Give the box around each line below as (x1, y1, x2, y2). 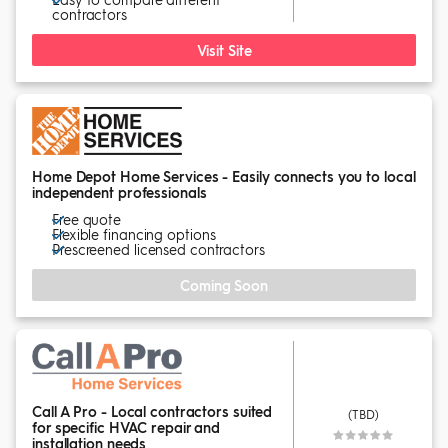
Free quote (52, 210, 121, 228)
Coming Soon (180, 275, 268, 294)
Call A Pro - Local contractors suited (32, 402, 273, 420)
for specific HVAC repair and (32, 418, 221, 436)
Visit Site (196, 40, 252, 59)
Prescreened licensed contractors (52, 240, 265, 258)
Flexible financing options (52, 225, 216, 243)
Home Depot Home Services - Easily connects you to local (32, 167, 416, 185)
